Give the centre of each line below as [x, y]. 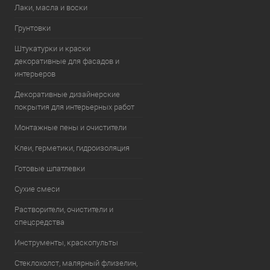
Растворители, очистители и [64, 209]
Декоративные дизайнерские [67, 94]
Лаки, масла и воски [51, 8]
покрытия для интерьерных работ [74, 107]
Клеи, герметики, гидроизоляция [72, 148]
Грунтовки [33, 28]
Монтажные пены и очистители [71, 127]
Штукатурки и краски [52, 49]
